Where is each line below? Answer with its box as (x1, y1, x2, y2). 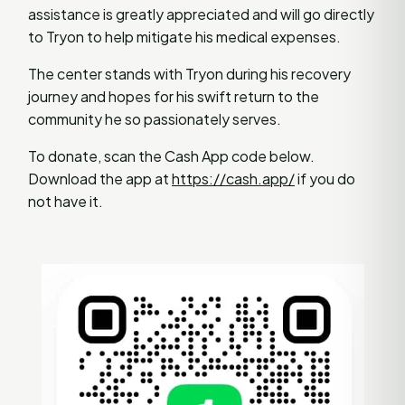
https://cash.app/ (172, 168, 295, 188)
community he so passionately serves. (28, 108, 281, 128)
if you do (295, 168, 355, 188)
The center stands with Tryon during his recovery (28, 63, 351, 83)
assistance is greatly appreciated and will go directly (28, 4, 374, 24)
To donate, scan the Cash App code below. (28, 146, 315, 165)
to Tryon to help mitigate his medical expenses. (28, 26, 341, 46)
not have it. (28, 191, 103, 211)
